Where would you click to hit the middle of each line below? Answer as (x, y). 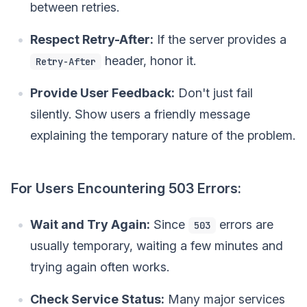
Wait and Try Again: (90, 224)
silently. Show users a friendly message (140, 114)
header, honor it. (149, 60)
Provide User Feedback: (102, 93)
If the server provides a (220, 39)
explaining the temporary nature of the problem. (163, 135)
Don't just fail (214, 93)
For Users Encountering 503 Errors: (126, 188)
